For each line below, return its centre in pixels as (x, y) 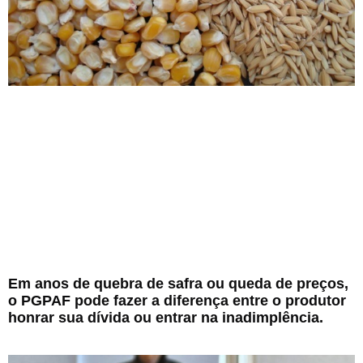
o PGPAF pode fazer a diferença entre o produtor (177, 300)
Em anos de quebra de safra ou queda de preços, (178, 283)
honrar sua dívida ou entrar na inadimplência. (166, 317)
